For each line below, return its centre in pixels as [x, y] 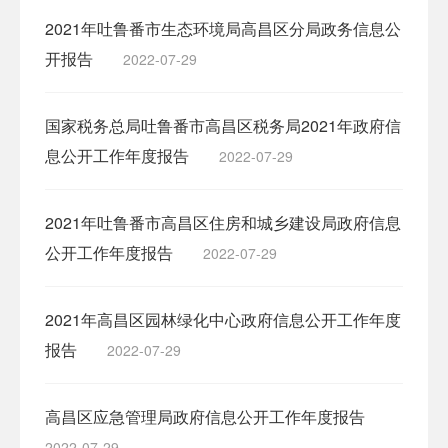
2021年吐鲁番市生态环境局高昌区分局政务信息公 [223, 28]
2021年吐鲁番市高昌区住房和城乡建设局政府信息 [223, 222]
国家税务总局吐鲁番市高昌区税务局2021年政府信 [223, 125]
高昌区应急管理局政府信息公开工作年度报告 [205, 416]
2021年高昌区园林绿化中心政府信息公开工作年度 [223, 319]
